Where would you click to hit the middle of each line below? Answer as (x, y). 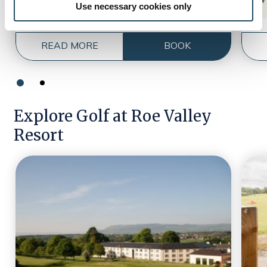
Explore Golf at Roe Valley (112, 116)
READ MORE (69, 45)
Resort (38, 135)
